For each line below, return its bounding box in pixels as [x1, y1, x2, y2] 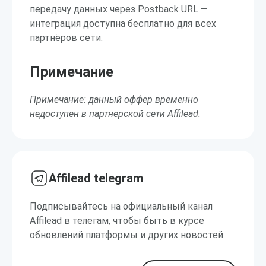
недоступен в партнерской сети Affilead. [30, 108, 201, 119]
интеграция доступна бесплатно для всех [30, 18, 216, 29]
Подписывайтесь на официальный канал [30, 201, 213, 212]
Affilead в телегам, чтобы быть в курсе [30, 215, 204, 226]
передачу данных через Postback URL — [30, 4, 208, 15]
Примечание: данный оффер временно [30, 94, 198, 105]
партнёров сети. [30, 32, 103, 43]
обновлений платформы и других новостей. [30, 229, 225, 240]
